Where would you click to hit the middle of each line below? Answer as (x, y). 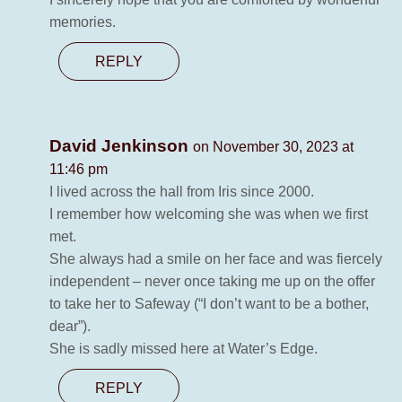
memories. (83, 22)
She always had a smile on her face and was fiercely (216, 259)
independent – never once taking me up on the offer (212, 282)
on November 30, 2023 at (273, 147)
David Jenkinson (121, 146)
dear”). (70, 327)
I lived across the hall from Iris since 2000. (182, 192)
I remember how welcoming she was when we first (209, 214)
